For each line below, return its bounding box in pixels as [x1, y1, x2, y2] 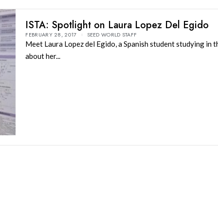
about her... [25, 52, 61, 60]
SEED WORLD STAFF [87, 31, 137, 38]
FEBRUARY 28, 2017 [25, 31, 77, 38]
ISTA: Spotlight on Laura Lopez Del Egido [25, 18, 209, 32]
